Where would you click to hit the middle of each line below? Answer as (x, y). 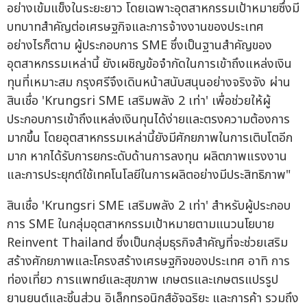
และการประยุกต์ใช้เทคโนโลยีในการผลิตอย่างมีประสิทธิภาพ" (149, 175)
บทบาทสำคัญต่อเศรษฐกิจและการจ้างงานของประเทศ (135, 27)
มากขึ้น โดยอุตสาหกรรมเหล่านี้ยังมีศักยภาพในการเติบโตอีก (150, 138)
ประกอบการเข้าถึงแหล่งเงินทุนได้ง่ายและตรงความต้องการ (148, 120)
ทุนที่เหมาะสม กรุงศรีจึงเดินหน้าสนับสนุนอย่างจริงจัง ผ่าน (149, 83)
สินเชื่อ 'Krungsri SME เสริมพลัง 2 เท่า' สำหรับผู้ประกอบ (149, 206)
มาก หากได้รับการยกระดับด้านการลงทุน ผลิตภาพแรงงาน (147, 157)
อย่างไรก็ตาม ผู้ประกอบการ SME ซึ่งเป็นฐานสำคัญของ (139, 46)
